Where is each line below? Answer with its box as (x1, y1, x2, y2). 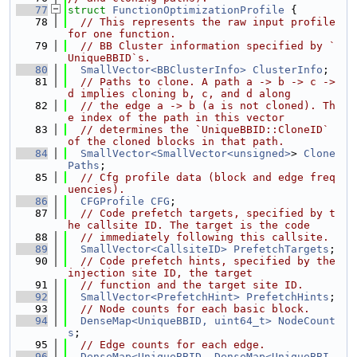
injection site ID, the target (68, 267, 253, 279)
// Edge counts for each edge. (80, 339, 265, 351)
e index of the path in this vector (68, 112, 284, 124)
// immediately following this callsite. (80, 231, 329, 243)
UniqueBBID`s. (68, 52, 151, 64)
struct (68, 4, 112, 16)
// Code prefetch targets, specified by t (80, 207, 335, 219)
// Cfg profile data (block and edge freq (80, 171, 335, 183)
